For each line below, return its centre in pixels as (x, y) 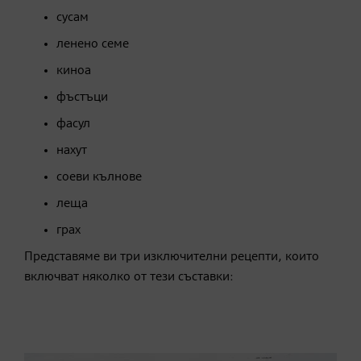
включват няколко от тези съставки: (129, 277)
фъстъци (82, 97)
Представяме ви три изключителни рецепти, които (172, 257)
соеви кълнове (99, 177)
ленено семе (93, 44)
